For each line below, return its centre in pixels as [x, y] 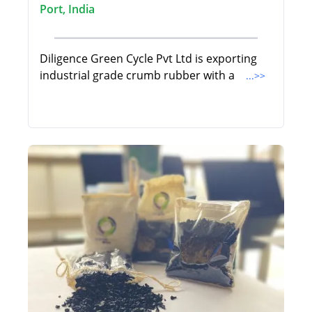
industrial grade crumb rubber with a [139, 76]
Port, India [67, 9]
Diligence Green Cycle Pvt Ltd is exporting [148, 59]
